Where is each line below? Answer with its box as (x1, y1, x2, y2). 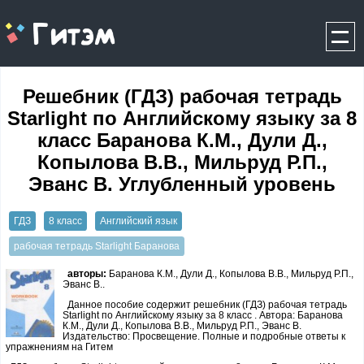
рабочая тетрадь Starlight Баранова (13, 240, 180, 253)
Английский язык (99, 214, 177, 227)
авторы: (67, 267, 109, 279)
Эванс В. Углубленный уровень (28, 173, 336, 196)
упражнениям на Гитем (6, 340, 113, 353)
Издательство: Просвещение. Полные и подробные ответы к (63, 330, 345, 342)
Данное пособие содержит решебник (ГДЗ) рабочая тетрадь (67, 298, 347, 310)
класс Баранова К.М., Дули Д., (37, 129, 327, 152)
